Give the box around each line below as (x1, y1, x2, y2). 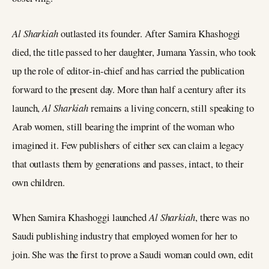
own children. (12, 175, 65, 189)
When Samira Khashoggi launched (12, 210, 149, 225)
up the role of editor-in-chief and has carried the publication (12, 63, 244, 77)
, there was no (195, 210, 249, 225)
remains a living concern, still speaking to (88, 100, 254, 115)
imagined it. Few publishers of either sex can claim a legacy (12, 138, 244, 152)
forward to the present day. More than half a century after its (12, 82, 246, 96)
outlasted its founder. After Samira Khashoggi (58, 26, 241, 40)
